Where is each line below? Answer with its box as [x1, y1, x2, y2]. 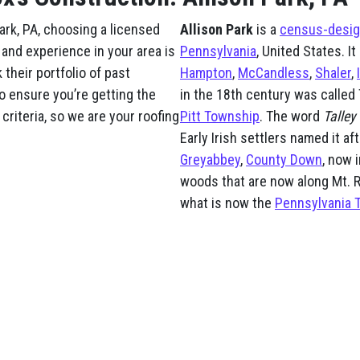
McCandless [238, 64, 309, 82]
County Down [246, 151, 322, 169]
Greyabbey [180, 151, 240, 169]
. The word [260, 108, 323, 125]
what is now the [180, 194, 275, 212]
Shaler [315, 64, 351, 82]
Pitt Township [180, 108, 260, 125]
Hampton [180, 64, 232, 82]
